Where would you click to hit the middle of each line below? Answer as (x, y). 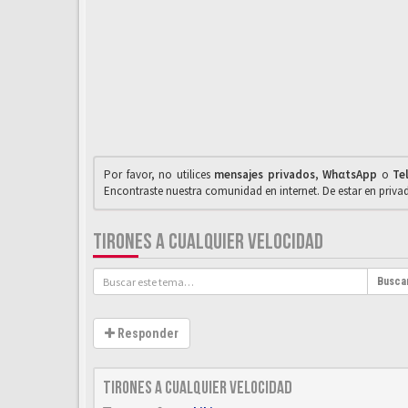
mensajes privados (265, 174)
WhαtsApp (350, 174)
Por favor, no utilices (159, 174)
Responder (147, 333)
